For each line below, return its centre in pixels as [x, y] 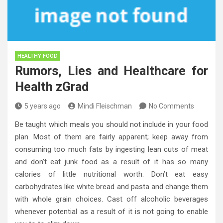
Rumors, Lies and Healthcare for [111, 71]
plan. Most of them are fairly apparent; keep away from [111, 137]
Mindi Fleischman [105, 106]
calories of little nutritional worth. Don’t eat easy [111, 174]
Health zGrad [52, 87]
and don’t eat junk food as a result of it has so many [111, 162]
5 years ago [43, 106]
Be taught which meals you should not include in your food [111, 124]
